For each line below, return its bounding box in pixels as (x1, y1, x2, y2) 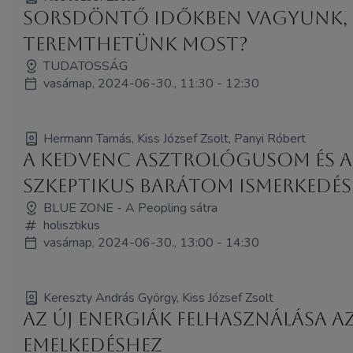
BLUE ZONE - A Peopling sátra (43, 199, 218, 217)
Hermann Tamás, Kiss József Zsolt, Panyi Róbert (43, 129, 307, 147)
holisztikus (43, 216, 101, 234)
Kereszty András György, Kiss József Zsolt (43, 288, 274, 307)
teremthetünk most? (23, 32, 249, 55)
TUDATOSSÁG (43, 57, 128, 75)
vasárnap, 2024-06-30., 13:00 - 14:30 (43, 233, 260, 251)
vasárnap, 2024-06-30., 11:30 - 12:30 (43, 74, 260, 92)
